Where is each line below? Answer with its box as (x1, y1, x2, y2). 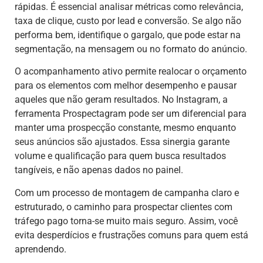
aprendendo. (15, 243, 66, 255)
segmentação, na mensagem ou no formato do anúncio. (15, 43, 247, 55)
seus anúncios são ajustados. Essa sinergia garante (15, 136, 230, 148)
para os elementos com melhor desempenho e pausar (15, 80, 237, 92)
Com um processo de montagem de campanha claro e (15, 187, 239, 198)
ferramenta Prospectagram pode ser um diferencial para (15, 108, 247, 120)
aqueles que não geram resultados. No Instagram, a (15, 94, 228, 106)
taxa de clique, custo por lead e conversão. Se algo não (15, 15, 241, 26)
